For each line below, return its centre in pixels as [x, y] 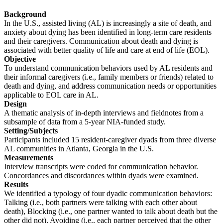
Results [16, 184]
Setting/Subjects [31, 130]
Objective [20, 59]
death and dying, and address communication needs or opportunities [110, 86]
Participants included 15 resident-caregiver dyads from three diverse [110, 139]
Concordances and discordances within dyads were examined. [101, 175]
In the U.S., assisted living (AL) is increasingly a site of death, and [108, 23]
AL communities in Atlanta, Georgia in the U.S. [79, 148]
